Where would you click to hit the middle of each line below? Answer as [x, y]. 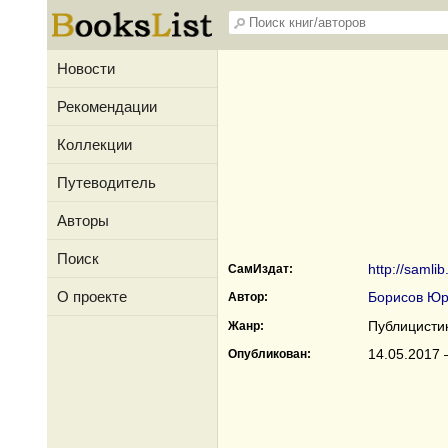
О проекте [92, 296]
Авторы [83, 220]
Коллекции [94, 144]
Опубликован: [269, 354]
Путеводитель [106, 182]
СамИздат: [260, 269]
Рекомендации [107, 106]
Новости [86, 68]
